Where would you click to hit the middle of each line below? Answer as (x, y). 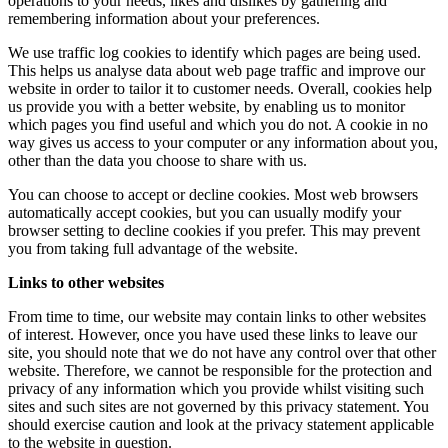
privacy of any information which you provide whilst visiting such (216, 389)
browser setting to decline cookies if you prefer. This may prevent (214, 231)
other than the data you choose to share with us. (157, 161)
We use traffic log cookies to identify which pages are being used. (214, 53)
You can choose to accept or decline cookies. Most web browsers (213, 195)
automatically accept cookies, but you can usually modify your (204, 213)
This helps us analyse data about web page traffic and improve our (216, 71)
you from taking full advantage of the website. (153, 249)
